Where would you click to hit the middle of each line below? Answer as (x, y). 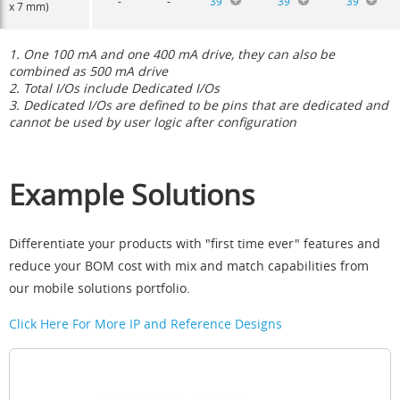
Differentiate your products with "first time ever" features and (195, 244)
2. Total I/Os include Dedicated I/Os (114, 88)
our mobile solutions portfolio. (100, 288)
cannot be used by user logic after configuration (153, 122)
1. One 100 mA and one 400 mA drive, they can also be (172, 54)
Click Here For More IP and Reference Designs (146, 324)
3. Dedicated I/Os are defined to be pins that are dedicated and (199, 105)
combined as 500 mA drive (88, 71)
